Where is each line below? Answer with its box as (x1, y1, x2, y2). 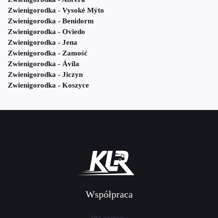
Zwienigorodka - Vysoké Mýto (8, 6, 104, 15)
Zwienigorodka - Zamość (8, 49, 88, 57)
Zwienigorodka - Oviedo (8, 28, 85, 36)
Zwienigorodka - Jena (8, 38, 77, 47)
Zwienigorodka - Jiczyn (8, 71, 83, 79)
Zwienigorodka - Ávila (8, 60, 79, 68)
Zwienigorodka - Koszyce (8, 81, 89, 90)
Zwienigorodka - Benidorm (8, 17, 94, 25)
